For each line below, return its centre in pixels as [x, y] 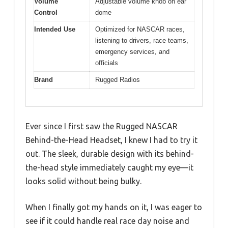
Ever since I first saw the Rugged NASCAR [102, 126]
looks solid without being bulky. [83, 181]
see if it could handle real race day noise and [107, 221]
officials [107, 63]
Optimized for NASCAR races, [140, 30]
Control [46, 13]
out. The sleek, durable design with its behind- [110, 153]
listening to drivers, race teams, [142, 41]
